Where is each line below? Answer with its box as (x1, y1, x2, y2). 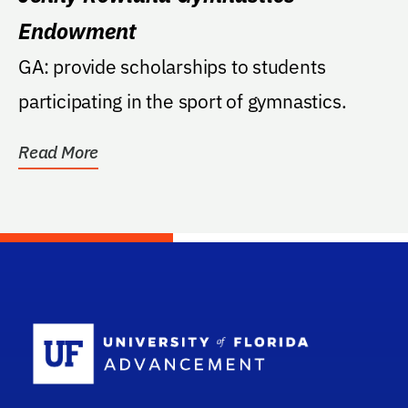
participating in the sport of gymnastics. (18, 87, 347, 114)
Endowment (18, 15, 137, 46)
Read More (18, 140, 99, 163)
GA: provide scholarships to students (18, 53, 326, 79)
